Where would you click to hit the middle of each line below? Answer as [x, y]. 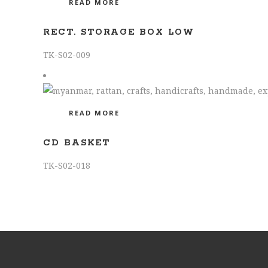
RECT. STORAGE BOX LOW [119, 32]
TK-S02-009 [67, 55]
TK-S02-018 [67, 165]
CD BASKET [77, 143]
